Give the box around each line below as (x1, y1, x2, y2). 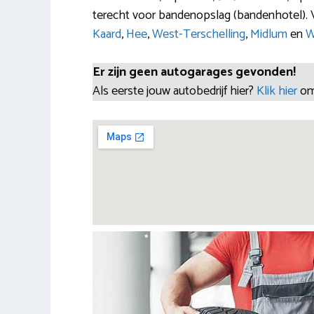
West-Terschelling (152, 23, 245, 45)
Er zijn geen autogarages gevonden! (93, 61, 296, 83)
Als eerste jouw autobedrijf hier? (93, 80, 257, 102)
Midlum (250, 23, 287, 45)
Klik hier (257, 80, 300, 102)
